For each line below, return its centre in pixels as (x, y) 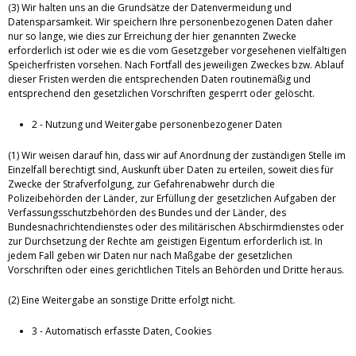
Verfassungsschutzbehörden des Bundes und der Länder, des (147, 212)
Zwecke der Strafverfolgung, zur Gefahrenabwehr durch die (141, 184)
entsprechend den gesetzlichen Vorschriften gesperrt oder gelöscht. (161, 93)
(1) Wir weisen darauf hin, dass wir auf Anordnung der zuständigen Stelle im (177, 155)
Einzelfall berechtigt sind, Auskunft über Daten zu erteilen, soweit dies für (171, 169)
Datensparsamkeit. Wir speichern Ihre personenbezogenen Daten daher (170, 21)
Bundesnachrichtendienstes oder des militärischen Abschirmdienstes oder (176, 226)
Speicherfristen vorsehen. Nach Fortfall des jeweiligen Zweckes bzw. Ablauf (176, 64)
